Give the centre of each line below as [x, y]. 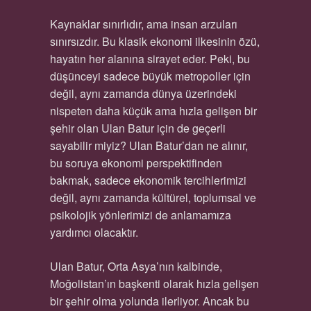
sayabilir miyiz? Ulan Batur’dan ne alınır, [149, 145]
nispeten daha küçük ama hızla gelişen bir [153, 111]
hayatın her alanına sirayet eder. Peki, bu [150, 59]
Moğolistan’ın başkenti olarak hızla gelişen [154, 284]
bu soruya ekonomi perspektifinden [136, 163]
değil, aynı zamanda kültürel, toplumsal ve [153, 197]
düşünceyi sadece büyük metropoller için [150, 76]
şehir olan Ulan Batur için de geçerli [137, 128]
